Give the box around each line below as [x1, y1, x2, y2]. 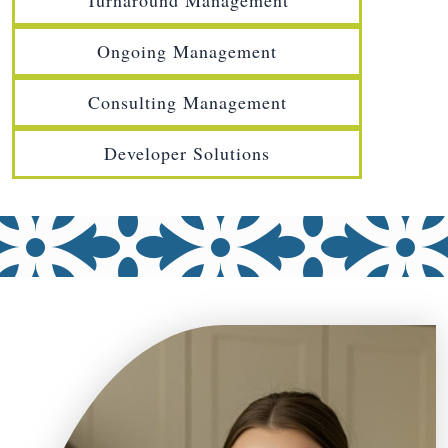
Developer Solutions [104, 141, 270, 166]
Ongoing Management [97, 39, 277, 64]
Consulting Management [87, 90, 287, 115]
